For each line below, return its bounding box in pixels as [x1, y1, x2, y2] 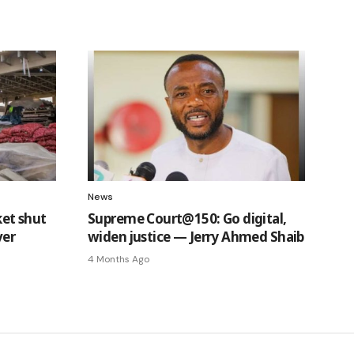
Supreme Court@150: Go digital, [88, 209, 287, 228]
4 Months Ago [88, 252, 149, 265]
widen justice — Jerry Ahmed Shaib [88, 227, 304, 246]
